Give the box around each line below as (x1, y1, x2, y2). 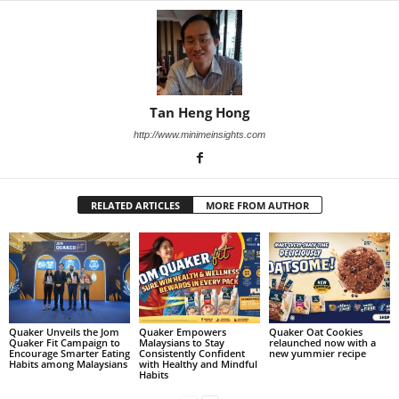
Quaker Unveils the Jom (9, 324, 119, 338)
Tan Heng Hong (150, 103, 249, 122)
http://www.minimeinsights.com (134, 129, 265, 141)
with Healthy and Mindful (138, 356, 257, 370)
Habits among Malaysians (9, 356, 127, 370)
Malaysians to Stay (138, 335, 224, 349)
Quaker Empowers (138, 324, 226, 338)
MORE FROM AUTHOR (205, 199, 309, 213)
